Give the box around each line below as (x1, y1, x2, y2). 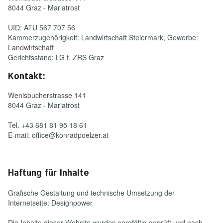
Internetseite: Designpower (8, 198, 93, 208)
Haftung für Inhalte (8, 167, 89, 180)
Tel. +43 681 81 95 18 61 (8, 120, 87, 130)
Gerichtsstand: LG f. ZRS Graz (8, 52, 104, 62)
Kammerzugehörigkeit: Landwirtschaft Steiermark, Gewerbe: (8, 32, 198, 42)
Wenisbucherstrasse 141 (8, 90, 86, 100)
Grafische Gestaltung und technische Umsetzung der (8, 188, 175, 198)
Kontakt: (8, 70, 45, 83)
